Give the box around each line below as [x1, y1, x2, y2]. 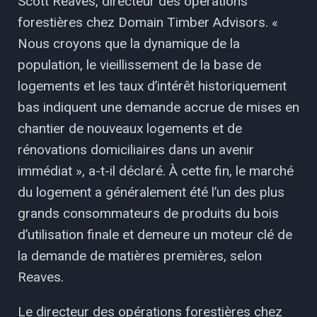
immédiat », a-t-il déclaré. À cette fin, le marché [18, 162, 294, 179]
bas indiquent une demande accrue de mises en [18, 98, 299, 115]
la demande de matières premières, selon [18, 247, 262, 264]
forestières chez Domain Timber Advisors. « [18, 13, 278, 30]
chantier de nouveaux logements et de [18, 120, 242, 137]
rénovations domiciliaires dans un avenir [18, 141, 254, 158]
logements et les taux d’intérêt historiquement [18, 77, 287, 94]
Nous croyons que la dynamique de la [18, 35, 240, 52]
